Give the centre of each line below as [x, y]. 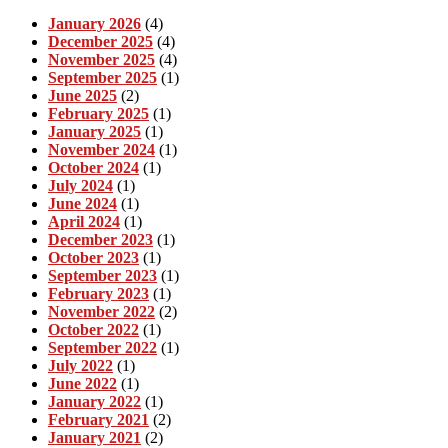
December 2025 [100, 42]
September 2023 [102, 276]
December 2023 [100, 240]
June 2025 [82, 96]
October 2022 [93, 330]
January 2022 [94, 402]
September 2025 [102, 78]
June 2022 [82, 384]
